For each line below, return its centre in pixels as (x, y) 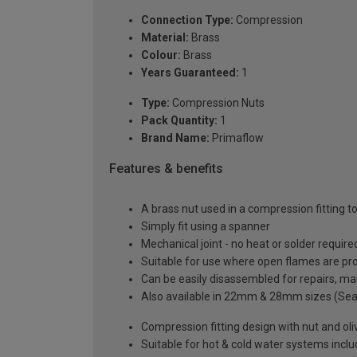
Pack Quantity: (179, 121)
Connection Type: (187, 20)
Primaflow (237, 138)
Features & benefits (166, 169)
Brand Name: (175, 138)
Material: (165, 38)
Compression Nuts (217, 103)
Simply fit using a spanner (206, 226)
